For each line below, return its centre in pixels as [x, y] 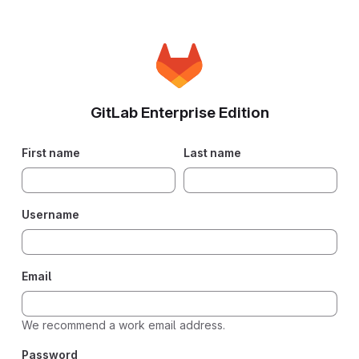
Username [50, 214]
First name [51, 153]
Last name [212, 153]
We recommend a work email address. [123, 325]
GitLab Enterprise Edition [179, 113]
